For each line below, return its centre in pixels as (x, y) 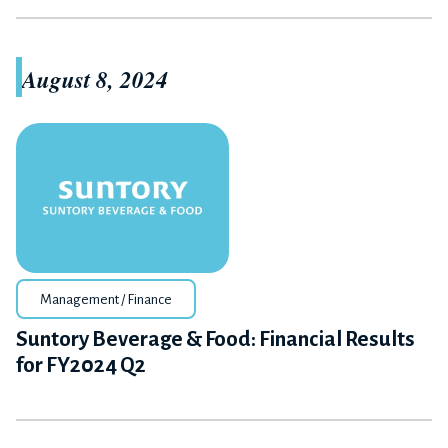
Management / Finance (106, 299)
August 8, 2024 (95, 78)
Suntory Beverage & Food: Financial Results (215, 339)
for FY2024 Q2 (81, 365)
